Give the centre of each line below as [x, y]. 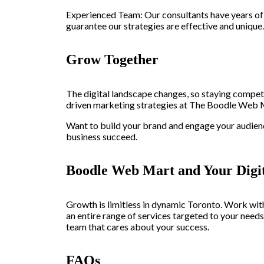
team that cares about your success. [138, 227]
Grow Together [112, 60]
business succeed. [102, 136]
